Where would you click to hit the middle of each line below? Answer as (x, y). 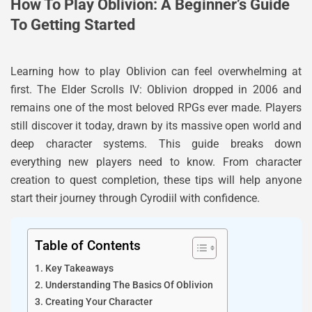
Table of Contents (88, 246)
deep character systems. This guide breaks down (156, 144)
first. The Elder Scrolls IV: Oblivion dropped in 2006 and (156, 89)
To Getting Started (73, 25)
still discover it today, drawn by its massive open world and (156, 126)
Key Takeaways (79, 269)
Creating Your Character (99, 302)
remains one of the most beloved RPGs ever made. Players (156, 108)
